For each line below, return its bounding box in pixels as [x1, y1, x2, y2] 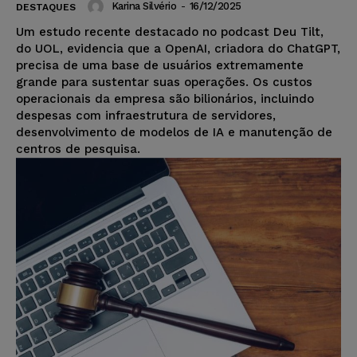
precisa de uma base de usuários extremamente [16, 57, 304, 73]
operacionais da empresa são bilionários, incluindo [16, 91, 314, 106]
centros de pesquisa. [16, 141, 140, 156]
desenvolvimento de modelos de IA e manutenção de [16, 124, 332, 139]
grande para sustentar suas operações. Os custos [16, 74, 312, 89]
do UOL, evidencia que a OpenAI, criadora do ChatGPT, [16, 41, 340, 56]
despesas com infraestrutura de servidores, [16, 108, 276, 123]
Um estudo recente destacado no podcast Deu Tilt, [16, 24, 324, 39]
